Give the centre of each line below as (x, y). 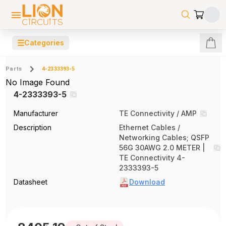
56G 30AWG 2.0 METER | (162, 148)
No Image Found (38, 82)
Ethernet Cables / (150, 127)
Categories (44, 43)
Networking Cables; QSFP (164, 137)
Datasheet (31, 182)
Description (33, 127)
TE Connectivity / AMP (158, 113)
